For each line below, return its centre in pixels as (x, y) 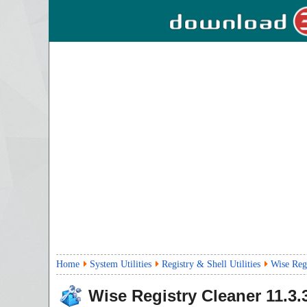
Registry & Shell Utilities (211, 264)
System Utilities (121, 264)
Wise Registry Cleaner (175, 296)
